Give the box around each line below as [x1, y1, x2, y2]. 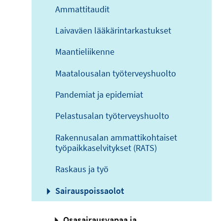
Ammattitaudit [55, 3, 110, 15]
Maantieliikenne [55, 46, 114, 58]
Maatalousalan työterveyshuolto [55, 67, 176, 79]
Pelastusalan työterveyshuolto [55, 110, 169, 122]
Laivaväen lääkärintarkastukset [55, 24, 171, 36]
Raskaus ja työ [55, 163, 109, 175]
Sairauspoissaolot [55, 184, 124, 196]
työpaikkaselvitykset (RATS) [55, 142, 157, 153]
